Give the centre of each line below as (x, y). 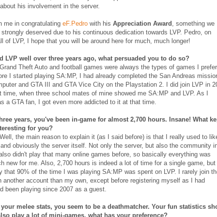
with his (100, 23)
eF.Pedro (75, 23)
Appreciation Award (142, 23)
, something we (193, 23)
